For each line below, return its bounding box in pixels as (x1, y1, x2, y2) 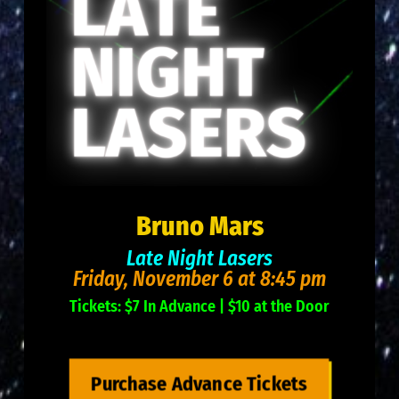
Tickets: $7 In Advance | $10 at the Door (69, 297, 330, 317)
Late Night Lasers (126, 246, 273, 272)
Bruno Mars (135, 210, 264, 243)
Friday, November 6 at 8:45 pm (73, 266, 326, 292)
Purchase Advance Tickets (91, 370, 308, 395)
